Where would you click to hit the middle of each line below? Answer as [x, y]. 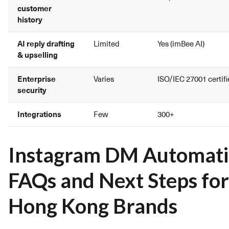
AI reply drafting [46, 44]
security [32, 90]
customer [35, 8]
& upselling [38, 55]
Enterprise [37, 79]
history [30, 20]
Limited [107, 43]
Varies [104, 79]
